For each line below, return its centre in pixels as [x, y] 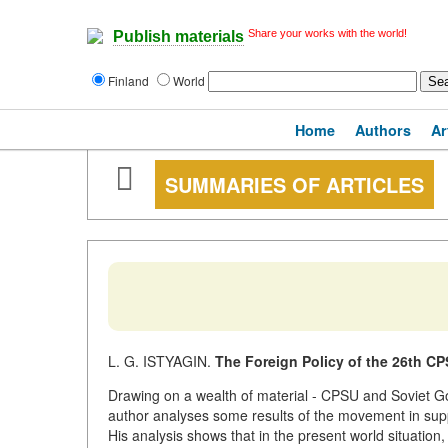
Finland [130, 80]
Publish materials [178, 37]
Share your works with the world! [327, 33]
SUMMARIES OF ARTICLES [294, 184]
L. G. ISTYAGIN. [161, 361]
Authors [383, 130]
